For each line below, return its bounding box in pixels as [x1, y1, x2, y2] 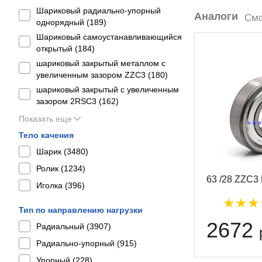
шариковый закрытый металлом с [36, 58, 166, 68]
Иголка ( [36, 181, 68, 190]
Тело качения [19, 130, 74, 140]
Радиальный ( [36, 222, 89, 231]
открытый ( [36, 44, 78, 53]
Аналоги [194, 11, 238, 22]
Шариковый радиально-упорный [36, 6, 161, 15]
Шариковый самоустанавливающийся [36, 32, 182, 42]
